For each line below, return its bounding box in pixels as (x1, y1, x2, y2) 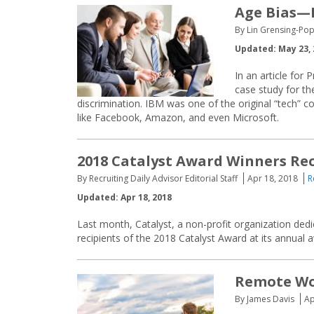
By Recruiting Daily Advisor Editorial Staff (77, 172, 238, 184)
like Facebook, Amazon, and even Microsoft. (77, 111, 279, 124)
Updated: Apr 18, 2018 (77, 191, 172, 203)
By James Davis (235, 293, 294, 305)
